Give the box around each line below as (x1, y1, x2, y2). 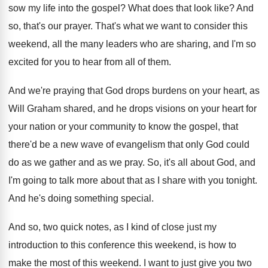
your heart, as (202, 86, 260, 96)
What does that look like (128, 3, 229, 13)
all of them (125, 57, 169, 67)
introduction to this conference (8, 240, 135, 250)
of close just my (151, 222, 217, 232)
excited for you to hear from (8, 57, 123, 67)
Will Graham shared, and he (8, 103, 127, 114)
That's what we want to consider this (95, 21, 248, 31)
